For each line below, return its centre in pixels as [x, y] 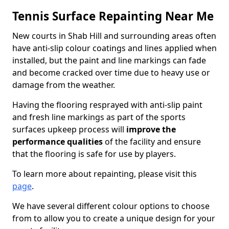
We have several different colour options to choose [111, 206]
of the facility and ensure [152, 142]
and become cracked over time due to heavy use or [111, 73]
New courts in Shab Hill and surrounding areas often [114, 36]
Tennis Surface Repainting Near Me [113, 16]
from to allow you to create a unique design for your [114, 218]
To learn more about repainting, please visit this [105, 174]
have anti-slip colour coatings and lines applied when [114, 48]
